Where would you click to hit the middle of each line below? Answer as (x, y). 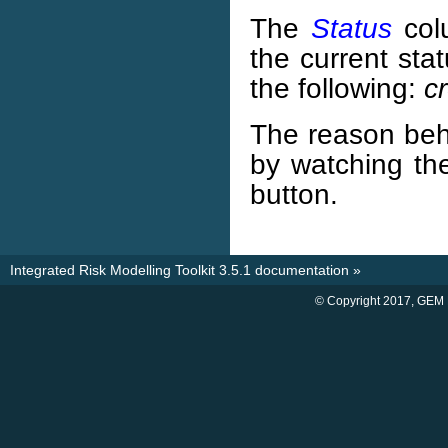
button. (294, 194)
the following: (337, 88)
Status (352, 28)
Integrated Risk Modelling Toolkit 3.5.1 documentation (179, 270)
